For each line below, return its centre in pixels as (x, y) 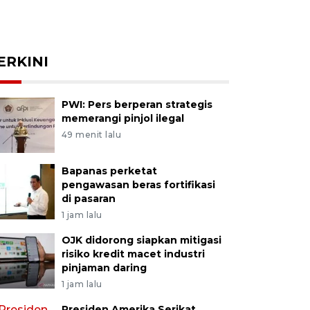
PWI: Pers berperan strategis (137, 104)
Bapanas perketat (109, 171)
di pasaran (88, 199)
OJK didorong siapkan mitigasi (141, 240)
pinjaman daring (104, 268)
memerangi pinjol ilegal (122, 118)
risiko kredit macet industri (133, 254)
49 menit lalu (91, 135)
